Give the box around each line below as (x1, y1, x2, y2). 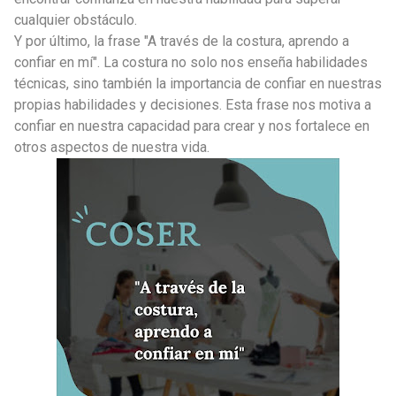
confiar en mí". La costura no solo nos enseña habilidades (14, 53, 368, 71)
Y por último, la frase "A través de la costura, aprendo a (14, 32, 349, 49)
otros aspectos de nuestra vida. (14, 138, 209, 156)
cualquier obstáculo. (14, 11, 137, 28)
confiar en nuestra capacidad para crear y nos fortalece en (14, 117, 369, 134)
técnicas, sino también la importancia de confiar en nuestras (14, 74, 382, 92)
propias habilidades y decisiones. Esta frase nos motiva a (14, 95, 371, 113)
